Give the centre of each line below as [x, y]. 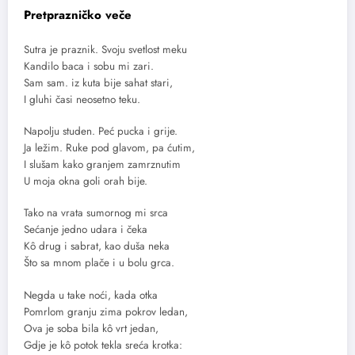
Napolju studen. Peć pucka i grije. [101, 132]
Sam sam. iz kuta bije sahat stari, [98, 83]
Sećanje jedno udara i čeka [86, 230]
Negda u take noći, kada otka [91, 295]
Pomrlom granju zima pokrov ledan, [106, 311]
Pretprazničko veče [78, 15]
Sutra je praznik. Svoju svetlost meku [105, 50]
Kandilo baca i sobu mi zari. [89, 67]
